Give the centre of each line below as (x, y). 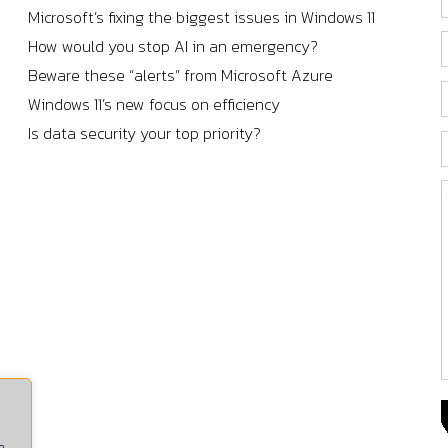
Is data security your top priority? (144, 133)
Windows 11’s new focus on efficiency (153, 104)
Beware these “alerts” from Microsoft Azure (180, 75)
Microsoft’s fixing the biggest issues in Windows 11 (201, 17)
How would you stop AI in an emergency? (172, 46)
